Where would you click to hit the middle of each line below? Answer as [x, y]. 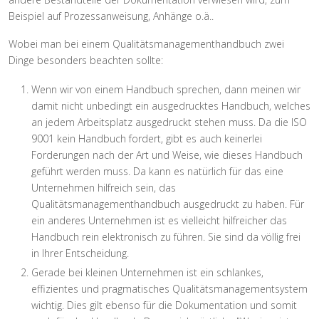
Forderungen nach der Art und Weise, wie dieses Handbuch [167, 155]
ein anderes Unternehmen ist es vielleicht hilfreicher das [159, 220]
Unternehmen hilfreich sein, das [104, 187]
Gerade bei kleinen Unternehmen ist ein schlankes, [147, 272]
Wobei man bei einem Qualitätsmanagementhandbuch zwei [146, 43]
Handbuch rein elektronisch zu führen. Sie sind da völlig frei [166, 236]
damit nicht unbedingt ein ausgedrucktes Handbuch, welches [171, 105]
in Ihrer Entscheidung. [80, 253]
